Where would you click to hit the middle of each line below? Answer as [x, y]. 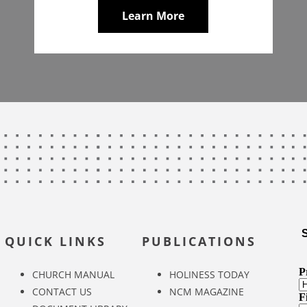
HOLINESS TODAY [210, 274]
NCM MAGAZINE [207, 292]
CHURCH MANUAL [73, 274]
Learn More [153, 16]
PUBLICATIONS [199, 241]
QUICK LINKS [55, 241]
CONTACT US [62, 292]
